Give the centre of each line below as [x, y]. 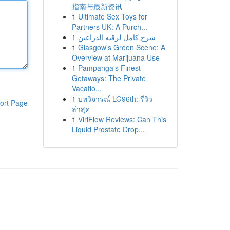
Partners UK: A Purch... [109, 27]
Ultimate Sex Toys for [112, 16]
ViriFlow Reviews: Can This [122, 119]
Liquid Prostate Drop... [108, 129]
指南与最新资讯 [97, 6]
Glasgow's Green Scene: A [121, 47]
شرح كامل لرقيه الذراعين [117, 37]
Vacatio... [87, 88]
